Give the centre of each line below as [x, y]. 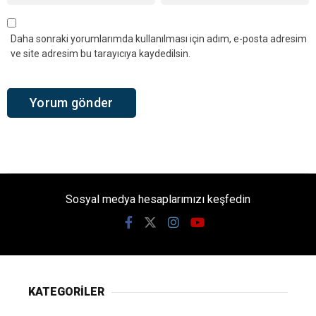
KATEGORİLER [66, 292]
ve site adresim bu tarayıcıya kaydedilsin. [101, 53]
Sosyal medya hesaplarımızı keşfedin [158, 200]
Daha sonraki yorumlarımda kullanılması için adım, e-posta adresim [159, 38]
